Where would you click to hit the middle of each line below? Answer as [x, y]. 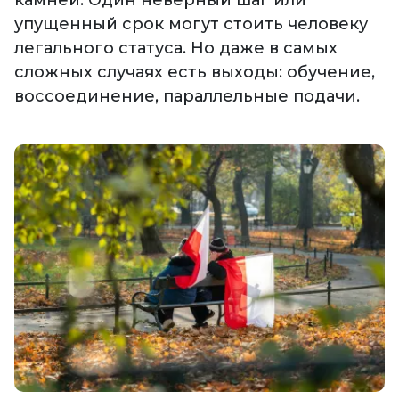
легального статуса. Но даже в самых [176, 49]
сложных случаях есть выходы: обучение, [195, 73]
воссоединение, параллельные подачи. [187, 97]
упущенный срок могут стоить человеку [191, 24]
